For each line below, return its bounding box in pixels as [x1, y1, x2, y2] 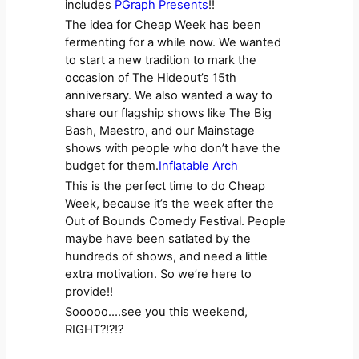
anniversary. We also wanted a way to [65, 88, 273, 103]
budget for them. [65, 159, 159, 174]
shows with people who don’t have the [65, 141, 281, 156]
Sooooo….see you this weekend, [65, 304, 248, 319]
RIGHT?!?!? [65, 321, 124, 337]
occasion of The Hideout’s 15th [65, 71, 237, 86]
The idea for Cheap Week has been [65, 18, 262, 33]
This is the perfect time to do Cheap [65, 178, 266, 193]
